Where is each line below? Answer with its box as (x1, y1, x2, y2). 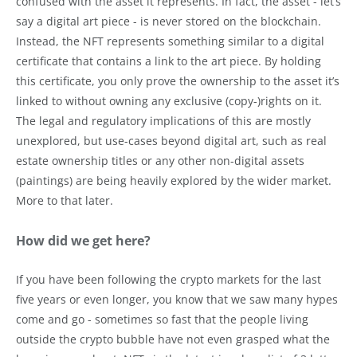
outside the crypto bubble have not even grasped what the (16, 331, 330, 347)
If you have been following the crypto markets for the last (16, 271, 321, 287)
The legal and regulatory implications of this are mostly (16, 112, 311, 128)
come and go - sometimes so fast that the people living (16, 311, 308, 327)
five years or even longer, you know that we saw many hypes (16, 291, 338, 307)
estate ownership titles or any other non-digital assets (16, 152, 304, 168)
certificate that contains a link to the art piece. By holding (16, 53, 321, 69)
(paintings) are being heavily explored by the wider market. (16, 172, 331, 188)
